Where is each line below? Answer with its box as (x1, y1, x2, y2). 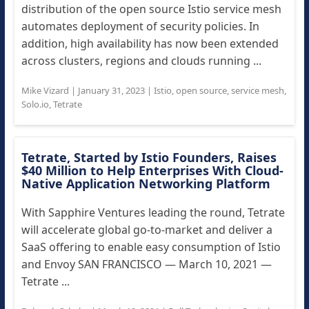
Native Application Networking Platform (21, 175, 270, 192)
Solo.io (21, 98, 49, 110)
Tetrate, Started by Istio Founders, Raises (21, 149, 277, 166)
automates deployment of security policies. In (21, 19, 259, 34)
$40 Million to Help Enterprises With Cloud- (21, 162, 283, 179)
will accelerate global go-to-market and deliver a (21, 222, 272, 237)
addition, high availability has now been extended (21, 36, 279, 51)
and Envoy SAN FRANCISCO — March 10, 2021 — (21, 257, 272, 272)
